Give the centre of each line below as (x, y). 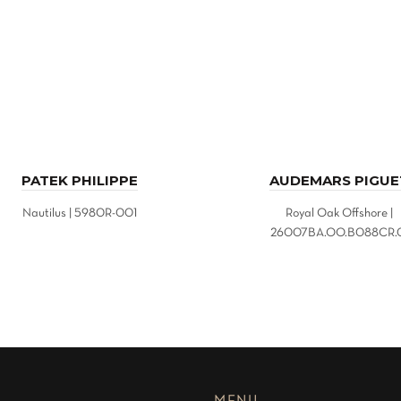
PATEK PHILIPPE (80, 180)
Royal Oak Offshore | (339, 213)
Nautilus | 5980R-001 (80, 213)
